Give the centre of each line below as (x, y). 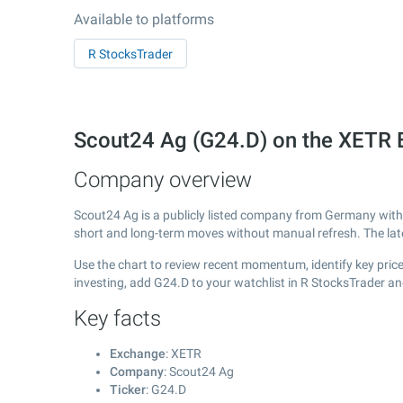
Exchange (138, 354)
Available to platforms (144, 19)
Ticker (128, 390)
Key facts (117, 318)
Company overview (163, 180)
